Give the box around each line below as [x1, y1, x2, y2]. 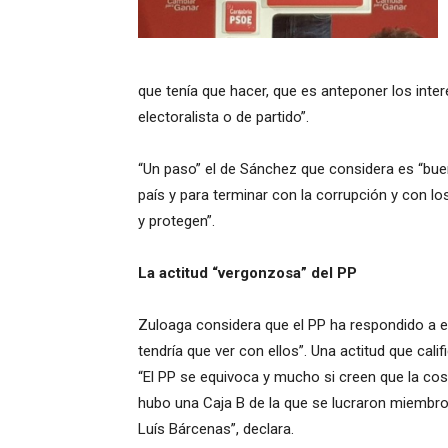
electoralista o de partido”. [138, 108, 309, 126]
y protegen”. [138, 212, 215, 230]
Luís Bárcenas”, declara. [138, 420, 294, 438]
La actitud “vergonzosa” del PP [138, 264, 357, 282]
